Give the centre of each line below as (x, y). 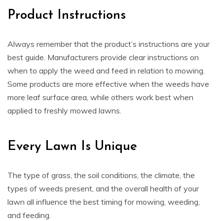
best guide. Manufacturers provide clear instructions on (103, 57)
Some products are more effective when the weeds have (108, 84)
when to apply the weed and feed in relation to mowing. (106, 71)
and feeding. (29, 215)
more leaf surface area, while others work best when (100, 97)
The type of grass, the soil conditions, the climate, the (101, 175)
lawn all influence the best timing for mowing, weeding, (104, 202)
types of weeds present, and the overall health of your (103, 188)
